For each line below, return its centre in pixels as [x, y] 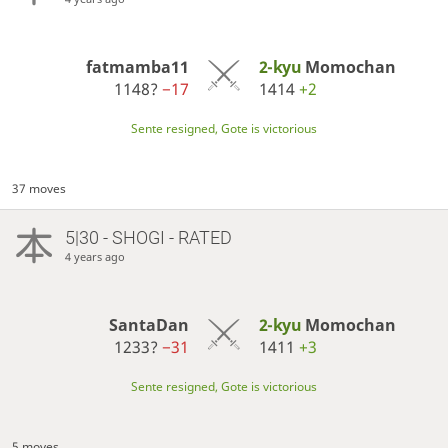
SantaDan [149, 324]
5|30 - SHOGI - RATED [148, 237]
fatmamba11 [138, 66]
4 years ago [94, 256]
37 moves [39, 188]
